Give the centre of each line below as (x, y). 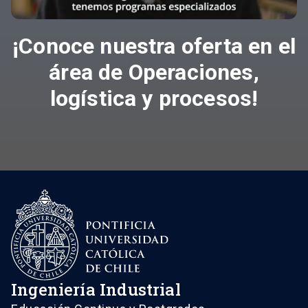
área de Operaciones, (154, 72)
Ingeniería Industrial (96, 289)
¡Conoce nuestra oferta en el (154, 46)
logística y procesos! (154, 98)
